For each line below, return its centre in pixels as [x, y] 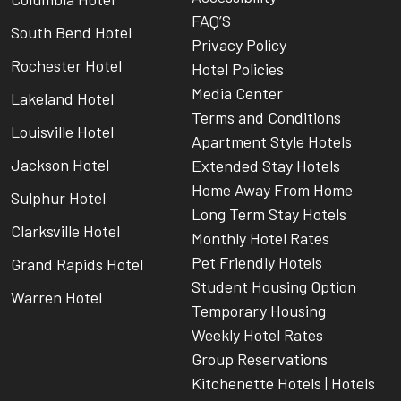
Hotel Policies [238, 69]
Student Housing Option [274, 287]
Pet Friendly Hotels [257, 263]
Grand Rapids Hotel [77, 264]
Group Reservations [260, 359]
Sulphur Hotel [58, 198]
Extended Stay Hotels [266, 166]
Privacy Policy [239, 45]
